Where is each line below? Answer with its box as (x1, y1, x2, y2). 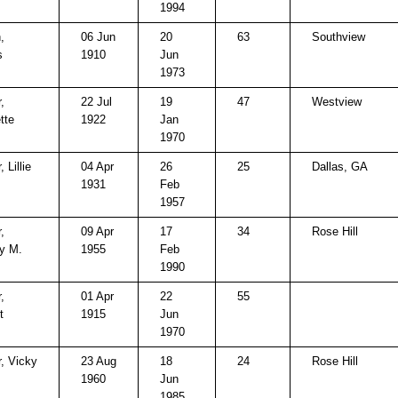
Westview (312, 95, 362, 108)
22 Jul (81, 95, 112, 108)
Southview (312, 30, 365, 44)
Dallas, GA (312, 160, 368, 173)
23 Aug (81, 354, 116, 368)
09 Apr (81, 225, 114, 238)
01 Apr (81, 290, 114, 303)
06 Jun (81, 30, 115, 44)
